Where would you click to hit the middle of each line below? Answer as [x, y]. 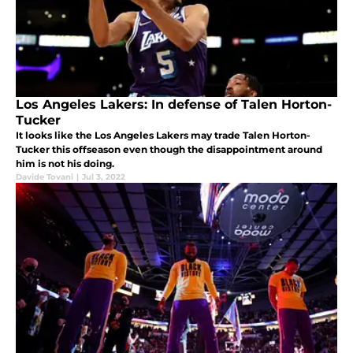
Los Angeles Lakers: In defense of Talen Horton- [174, 105]
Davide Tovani [45, 177]
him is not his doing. [65, 164]
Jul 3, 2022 [104, 177]
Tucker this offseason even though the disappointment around [169, 150]
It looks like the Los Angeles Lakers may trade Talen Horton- [163, 136]
